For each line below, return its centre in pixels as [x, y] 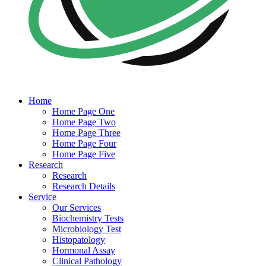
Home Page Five [84, 154]
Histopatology [79, 239]
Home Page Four [84, 143]
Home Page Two [84, 122]
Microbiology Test [87, 229]
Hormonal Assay [84, 250]
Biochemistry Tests [88, 218]
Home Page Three [86, 132]
